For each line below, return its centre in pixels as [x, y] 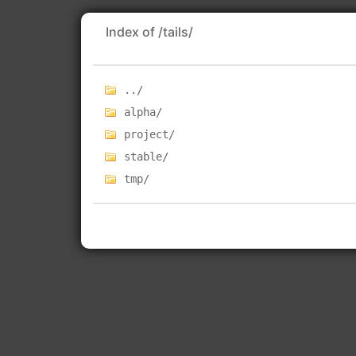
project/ [150, 134]
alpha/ [143, 112]
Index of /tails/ [149, 32]
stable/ [147, 157]
